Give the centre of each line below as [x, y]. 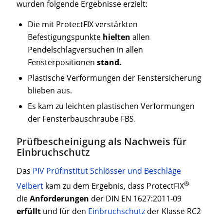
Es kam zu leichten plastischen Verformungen [111, 106]
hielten [116, 37]
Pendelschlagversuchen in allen [85, 50]
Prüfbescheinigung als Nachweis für [101, 142]
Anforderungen [59, 199]
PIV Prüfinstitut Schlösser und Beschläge [107, 171]
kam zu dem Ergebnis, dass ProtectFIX [113, 186]
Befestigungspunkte [65, 37]
